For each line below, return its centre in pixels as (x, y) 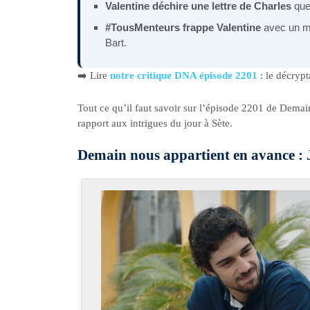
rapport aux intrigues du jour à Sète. (155, 123)
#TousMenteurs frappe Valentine (183, 28)
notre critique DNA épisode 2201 (184, 76)
